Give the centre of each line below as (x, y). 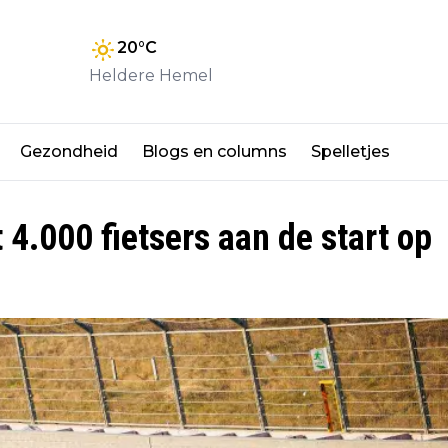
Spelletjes (350, 152)
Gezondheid (69, 152)
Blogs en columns (214, 152)
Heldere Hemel (151, 75)
